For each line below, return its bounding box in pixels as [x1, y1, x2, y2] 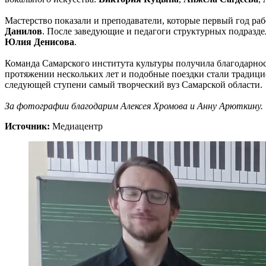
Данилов [5, 26, 42, 36]
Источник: [5, 121, 50, 131]
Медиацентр [52, 121, 103, 131]
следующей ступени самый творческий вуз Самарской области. [5, 79, 262, 90]
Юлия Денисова [5, 36, 74, 47]
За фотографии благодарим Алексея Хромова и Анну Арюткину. [5, 100, 263, 111]
